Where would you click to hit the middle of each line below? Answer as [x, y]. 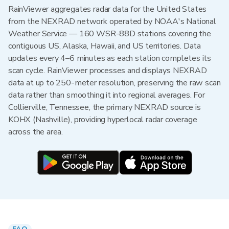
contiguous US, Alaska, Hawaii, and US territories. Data [105, 46]
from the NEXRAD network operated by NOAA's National [112, 21]
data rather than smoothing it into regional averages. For [107, 95]
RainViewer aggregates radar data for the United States [108, 9]
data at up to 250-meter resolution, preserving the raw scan [114, 83]
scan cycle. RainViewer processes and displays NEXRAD [108, 71]
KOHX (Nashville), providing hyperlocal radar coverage [103, 120]
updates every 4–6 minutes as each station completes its [110, 58]
